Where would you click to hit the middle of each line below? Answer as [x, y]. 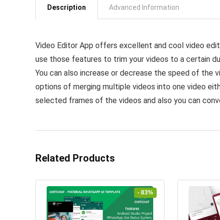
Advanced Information [144, 7]
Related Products [75, 158]
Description [67, 7]
